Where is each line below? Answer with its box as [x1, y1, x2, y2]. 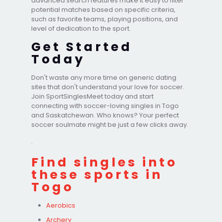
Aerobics [46, 200, 75, 210]
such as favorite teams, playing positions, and [31, 14, 178, 24]
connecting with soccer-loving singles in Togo [31, 101, 179, 111]
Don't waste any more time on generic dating [31, 72, 176, 82]
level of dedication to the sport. [31, 23, 131, 33]
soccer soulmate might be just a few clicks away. [31, 119, 188, 129]
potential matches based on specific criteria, [31, 4, 175, 14]
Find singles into [31, 153, 177, 171]
